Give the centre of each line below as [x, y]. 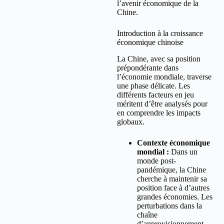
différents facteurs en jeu [155, 94]
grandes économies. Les [175, 196]
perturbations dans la [169, 205]
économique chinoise [150, 42]
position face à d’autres [173, 187]
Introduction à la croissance [160, 33]
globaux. [131, 121]
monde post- [156, 160]
